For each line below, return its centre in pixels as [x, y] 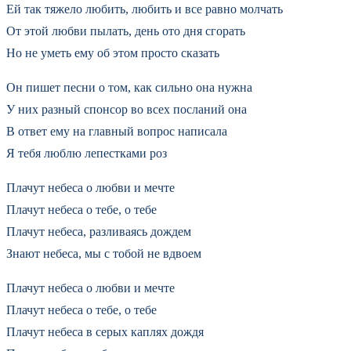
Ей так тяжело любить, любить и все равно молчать [145, 9]
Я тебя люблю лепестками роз [87, 153]
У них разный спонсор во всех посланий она [127, 109]
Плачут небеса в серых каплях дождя [105, 331]
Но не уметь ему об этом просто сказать [113, 52]
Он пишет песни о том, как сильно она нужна [129, 87]
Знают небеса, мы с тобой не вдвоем [104, 253]
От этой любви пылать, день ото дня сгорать [126, 31]
